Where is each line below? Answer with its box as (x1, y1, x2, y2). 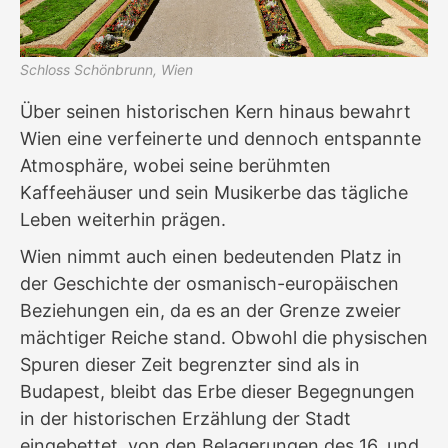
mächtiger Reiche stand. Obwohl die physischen (20, 326, 428, 348)
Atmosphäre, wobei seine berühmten (20, 154, 331, 176)
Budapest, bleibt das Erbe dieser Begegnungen (20, 380, 415, 402)
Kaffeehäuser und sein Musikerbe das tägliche (20, 181, 408, 203)
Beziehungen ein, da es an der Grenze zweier (20, 299, 401, 321)
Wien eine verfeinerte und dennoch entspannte (20, 127, 421, 149)
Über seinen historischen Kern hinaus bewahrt (20, 100, 411, 122)
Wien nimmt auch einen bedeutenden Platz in (20, 245, 402, 267)
